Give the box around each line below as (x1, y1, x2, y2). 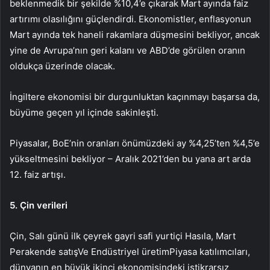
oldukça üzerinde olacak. (10, 60, 115, 72)
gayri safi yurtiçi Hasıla (115, 230, 211, 242)
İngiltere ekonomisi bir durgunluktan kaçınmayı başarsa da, (10, 90, 260, 102)
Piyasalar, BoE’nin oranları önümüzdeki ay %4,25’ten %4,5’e (10, 137, 260, 149)
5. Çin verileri (10, 199, 67, 211)
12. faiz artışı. (10, 168, 66, 180)
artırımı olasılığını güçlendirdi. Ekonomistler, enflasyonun (10, 13, 251, 25)
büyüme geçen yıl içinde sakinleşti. (10, 106, 159, 118)
